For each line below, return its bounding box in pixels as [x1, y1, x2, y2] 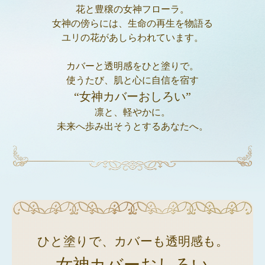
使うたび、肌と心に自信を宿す [66, 75, 199, 86]
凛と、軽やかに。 [95, 107, 170, 118]
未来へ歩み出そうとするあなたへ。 [57, 121, 208, 132]
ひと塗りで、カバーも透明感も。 [37, 234, 228, 248]
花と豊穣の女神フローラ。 [76, 4, 189, 15]
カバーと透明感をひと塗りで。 [66, 61, 199, 72]
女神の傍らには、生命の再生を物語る [52, 18, 213, 29]
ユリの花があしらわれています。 [62, 33, 203, 43]
